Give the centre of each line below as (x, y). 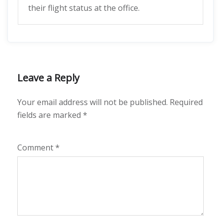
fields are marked (50, 115)
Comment (36, 147)
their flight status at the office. (84, 8)
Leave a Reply (48, 78)
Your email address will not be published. (92, 102)
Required (186, 102)
